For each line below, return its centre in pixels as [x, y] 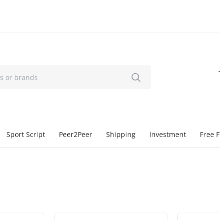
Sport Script [26, 134]
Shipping [121, 134]
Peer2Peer [76, 134]
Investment [168, 134]
